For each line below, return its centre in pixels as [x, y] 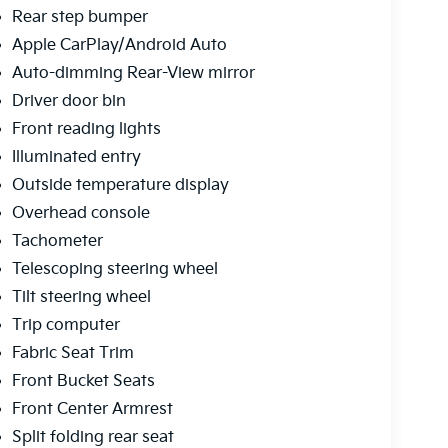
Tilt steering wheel [81, 298]
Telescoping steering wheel [114, 270]
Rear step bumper [79, 18]
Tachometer [57, 242]
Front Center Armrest [92, 410]
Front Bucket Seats [83, 382]
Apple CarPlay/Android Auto [119, 46]
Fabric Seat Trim [72, 354]
